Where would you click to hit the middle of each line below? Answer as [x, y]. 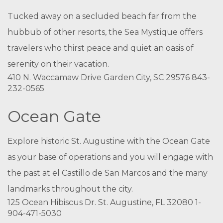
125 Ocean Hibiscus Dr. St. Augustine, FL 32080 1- [104, 202]
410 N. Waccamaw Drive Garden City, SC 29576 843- [109, 77]
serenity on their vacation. [58, 64]
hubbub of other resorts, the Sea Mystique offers [105, 32]
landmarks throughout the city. [70, 189]
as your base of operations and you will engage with [110, 157]
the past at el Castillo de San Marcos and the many [108, 173]
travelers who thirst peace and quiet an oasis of [101, 48]
